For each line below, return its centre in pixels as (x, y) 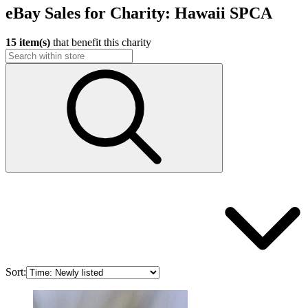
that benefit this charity (101, 43)
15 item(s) (28, 43)
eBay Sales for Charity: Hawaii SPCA (139, 13)
